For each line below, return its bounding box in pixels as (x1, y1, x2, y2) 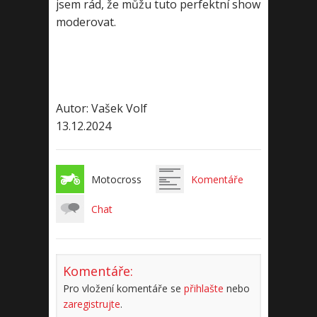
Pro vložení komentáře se (63, 282, 184, 295)
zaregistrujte (63, 297, 120, 311)
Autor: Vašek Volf (56, 100, 147, 116)
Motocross (91, 173, 142, 186)
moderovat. (56, 14, 116, 30)
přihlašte (184, 282, 224, 295)
